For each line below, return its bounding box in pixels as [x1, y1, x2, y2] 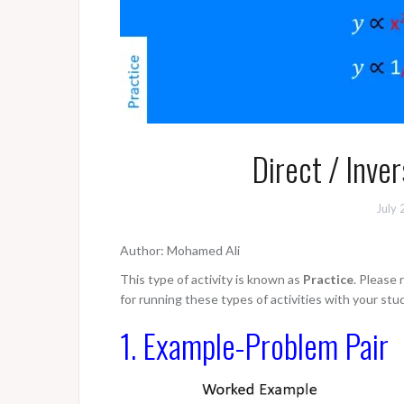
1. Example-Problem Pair [120, 321, 389, 369]
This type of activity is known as [120, 271, 303, 287]
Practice [303, 271, 353, 287]
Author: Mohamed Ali [120, 243, 240, 258]
